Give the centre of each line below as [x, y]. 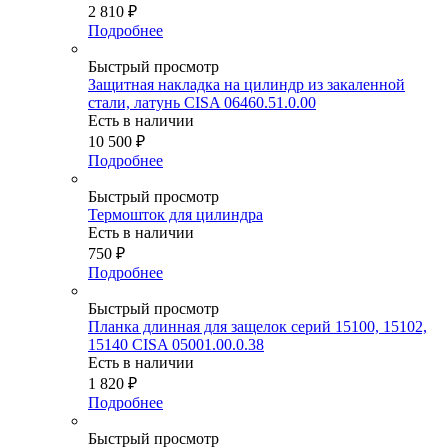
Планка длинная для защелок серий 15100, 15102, [257, 327]
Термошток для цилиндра [175, 215]
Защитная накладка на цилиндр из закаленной [246, 85]
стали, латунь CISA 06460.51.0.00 [202, 103]
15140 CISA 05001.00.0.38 [176, 345]
